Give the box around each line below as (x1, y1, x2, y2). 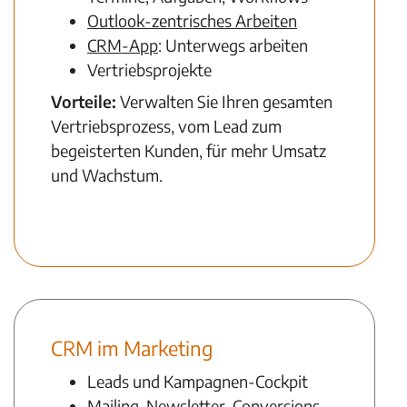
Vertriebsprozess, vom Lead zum (51, 115, 282, 136)
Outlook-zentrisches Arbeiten (87, 10, 297, 31)
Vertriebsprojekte (87, 59, 212, 80)
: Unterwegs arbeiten (158, 35, 308, 55)
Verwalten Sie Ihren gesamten (116, 91, 333, 112)
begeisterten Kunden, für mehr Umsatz (51, 140, 326, 161)
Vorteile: (51, 91, 116, 112)
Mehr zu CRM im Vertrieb (51, 209, 202, 225)
